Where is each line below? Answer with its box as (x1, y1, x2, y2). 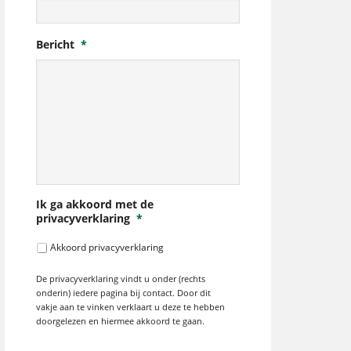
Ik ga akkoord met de (36, 197, 154, 212)
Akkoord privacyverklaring (50, 241, 164, 255)
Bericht (36, 37, 74, 52)
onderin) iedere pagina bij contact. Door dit (36, 287, 211, 299)
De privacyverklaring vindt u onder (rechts (36, 273, 205, 285)
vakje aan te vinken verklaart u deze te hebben (36, 301, 225, 313)
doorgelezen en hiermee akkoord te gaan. (36, 315, 204, 327)
